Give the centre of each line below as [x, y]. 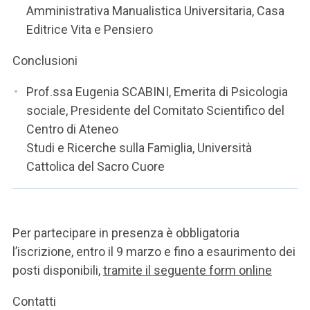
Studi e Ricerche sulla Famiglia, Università [139, 148]
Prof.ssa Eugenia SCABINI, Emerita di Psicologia [157, 92]
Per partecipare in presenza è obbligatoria [126, 233]
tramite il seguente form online [188, 270]
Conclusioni [45, 61]
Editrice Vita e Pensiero [90, 29]
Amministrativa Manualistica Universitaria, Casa [155, 11]
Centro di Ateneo [72, 129]
